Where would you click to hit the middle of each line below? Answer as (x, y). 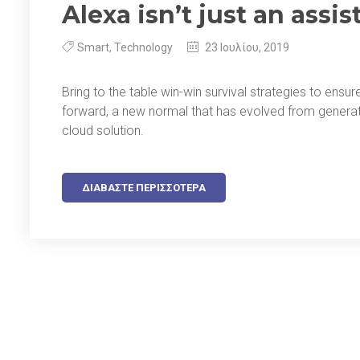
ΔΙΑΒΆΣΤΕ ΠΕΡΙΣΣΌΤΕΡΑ (144, 187)
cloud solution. (103, 130)
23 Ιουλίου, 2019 (246, 47)
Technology (143, 47)
